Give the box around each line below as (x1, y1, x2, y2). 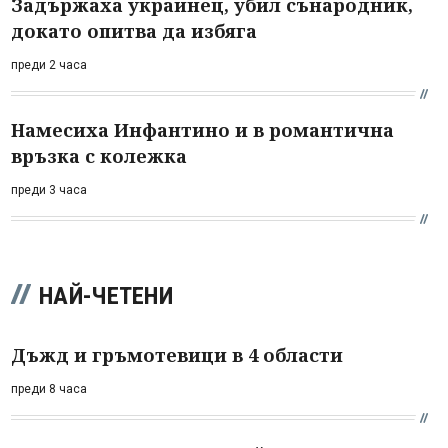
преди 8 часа (11, 381, 87, 396)
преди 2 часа (11, 57, 87, 72)
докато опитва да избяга (11, 18, 257, 43)
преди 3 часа (11, 182, 87, 197)
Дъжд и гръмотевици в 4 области (11, 342, 343, 367)
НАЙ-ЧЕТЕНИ (39, 281, 173, 310)
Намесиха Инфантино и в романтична (11, 117, 394, 142)
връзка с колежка (11, 143, 187, 168)
